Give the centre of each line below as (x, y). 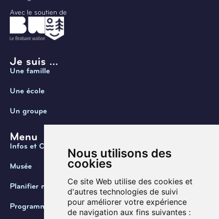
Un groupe (28, 111)
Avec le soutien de (38, 13)
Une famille (30, 71)
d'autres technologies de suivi (122, 192)
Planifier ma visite (41, 186)
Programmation (37, 207)
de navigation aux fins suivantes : (129, 212)
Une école (27, 91)
